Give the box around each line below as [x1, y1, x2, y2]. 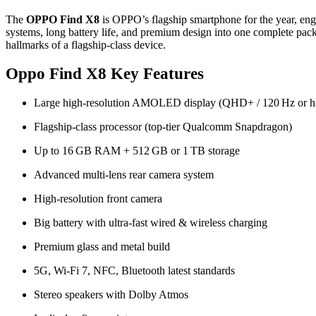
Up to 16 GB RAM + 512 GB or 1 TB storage [34, 144, 240, 157]
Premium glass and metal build [34, 240, 170, 253]
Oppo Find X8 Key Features [6, 64, 204, 83]
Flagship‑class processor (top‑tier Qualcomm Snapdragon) [34, 120, 292, 133]
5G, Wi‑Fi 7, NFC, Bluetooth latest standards [34, 264, 235, 276]
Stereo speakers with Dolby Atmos [34, 288, 188, 300]
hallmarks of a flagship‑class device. [6, 38, 166, 51]
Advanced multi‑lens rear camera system [34, 168, 214, 181]
